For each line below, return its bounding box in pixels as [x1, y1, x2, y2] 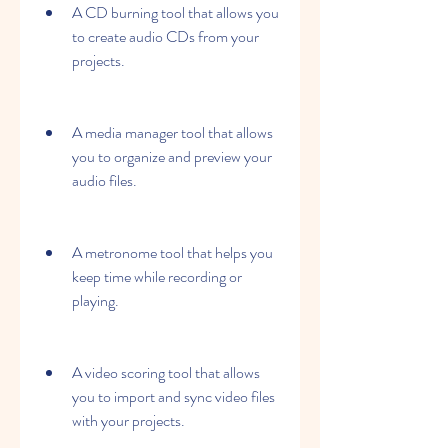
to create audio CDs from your [72, 25, 259, 48]
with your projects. [72, 409, 185, 432]
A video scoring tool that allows [72, 361, 260, 384]
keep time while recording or [72, 265, 242, 288]
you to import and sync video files [72, 385, 275, 408]
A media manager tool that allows [72, 121, 273, 144]
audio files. [72, 169, 137, 192]
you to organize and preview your [72, 145, 272, 168]
